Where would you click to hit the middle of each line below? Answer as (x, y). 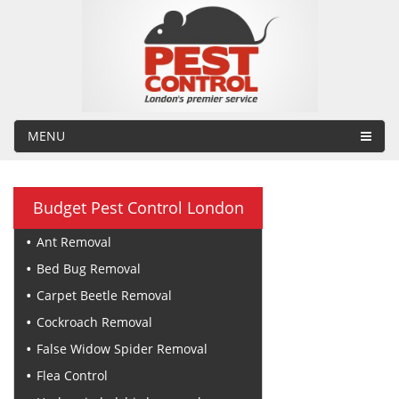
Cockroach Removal (94, 322)
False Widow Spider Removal (122, 348)
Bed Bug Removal (89, 268)
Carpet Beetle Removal (104, 295)
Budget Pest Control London (138, 207)
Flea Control (72, 375)
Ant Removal (74, 241)
